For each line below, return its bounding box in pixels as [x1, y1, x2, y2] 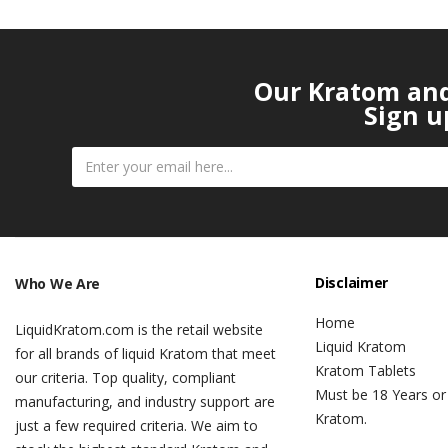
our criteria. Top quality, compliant [15, 367, 236, 387]
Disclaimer [315, 272, 388, 292]
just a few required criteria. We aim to [15, 415, 258, 435]
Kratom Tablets [315, 360, 416, 380]
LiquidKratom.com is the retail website [15, 319, 263, 339]
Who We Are [15, 273, 100, 293]
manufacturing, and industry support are [15, 391, 275, 411]
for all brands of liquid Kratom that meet [15, 343, 276, 363]
